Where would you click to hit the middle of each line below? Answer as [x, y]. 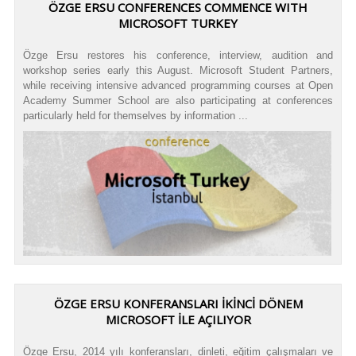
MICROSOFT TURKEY [178, 23]
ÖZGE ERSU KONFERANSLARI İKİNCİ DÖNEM [178, 304]
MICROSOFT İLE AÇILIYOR [178, 320]
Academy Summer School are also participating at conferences [178, 101]
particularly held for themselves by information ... [135, 116]
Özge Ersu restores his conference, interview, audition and [178, 56]
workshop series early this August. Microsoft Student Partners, [178, 71]
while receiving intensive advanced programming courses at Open [178, 86]
